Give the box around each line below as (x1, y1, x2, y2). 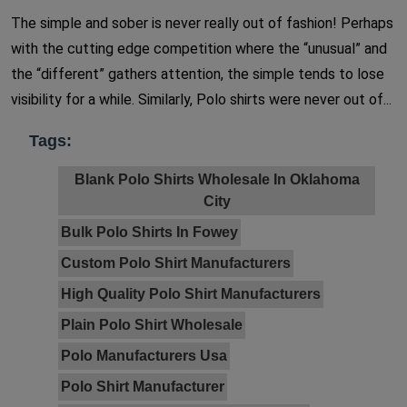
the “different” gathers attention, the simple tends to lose (11, 65, 384, 83)
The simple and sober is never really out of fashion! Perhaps (11, 14, 393, 32)
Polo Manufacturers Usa (61, 347, 227, 363)
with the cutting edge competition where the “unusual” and (11, 39, 387, 57)
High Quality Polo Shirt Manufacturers (61, 285, 321, 302)
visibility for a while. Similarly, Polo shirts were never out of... (11, 90, 392, 108)
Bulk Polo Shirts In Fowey (61, 223, 238, 240)
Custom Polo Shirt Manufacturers (61, 254, 291, 271)
